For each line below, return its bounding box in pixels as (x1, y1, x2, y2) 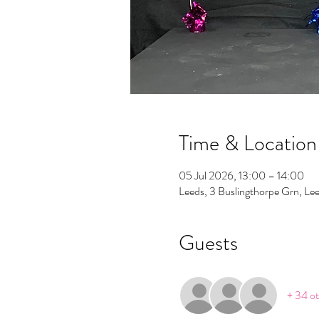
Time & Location (178, 128, 317, 158)
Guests (178, 228, 238, 258)
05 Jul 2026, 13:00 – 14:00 (178, 167, 304, 184)
